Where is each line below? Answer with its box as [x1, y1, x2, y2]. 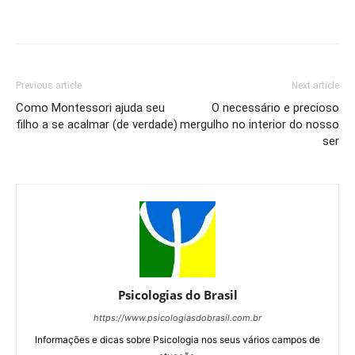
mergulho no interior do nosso [180, 116, 339, 132]
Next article [292, 79, 339, 91]
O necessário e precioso [212, 100, 339, 115]
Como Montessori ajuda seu [16, 100, 165, 115]
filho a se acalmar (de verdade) [16, 116, 177, 132]
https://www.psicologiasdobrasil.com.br [94, 311, 261, 323]
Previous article [16, 79, 82, 91]
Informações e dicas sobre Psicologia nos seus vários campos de [35, 333, 320, 345]
